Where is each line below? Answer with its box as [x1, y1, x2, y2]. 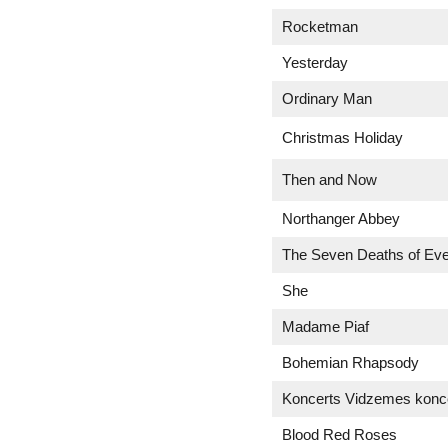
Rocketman [282, 18, 358, 35]
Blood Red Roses [282, 426, 397, 443]
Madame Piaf [282, 318, 369, 335]
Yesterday [282, 54, 348, 71]
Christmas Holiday [282, 129, 403, 146]
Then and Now [282, 171, 377, 188]
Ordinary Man [282, 90, 372, 107]
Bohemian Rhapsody [282, 354, 419, 371]
